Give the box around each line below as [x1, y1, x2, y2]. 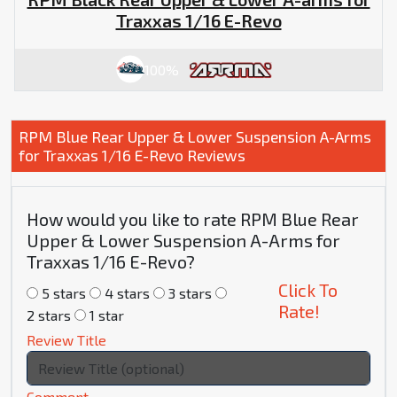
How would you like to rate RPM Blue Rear [27, 208, 359, 230]
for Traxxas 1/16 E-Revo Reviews [19, 145, 245, 166]
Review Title [27, 331, 106, 349]
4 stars [105, 284, 150, 302]
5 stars [42, 284, 86, 302]
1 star [90, 307, 124, 324]
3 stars [168, 284, 212, 302]
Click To [278, 279, 339, 301]
